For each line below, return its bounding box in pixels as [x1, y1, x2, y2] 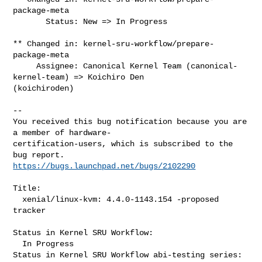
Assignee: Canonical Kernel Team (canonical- [13, 61, 37, 71]
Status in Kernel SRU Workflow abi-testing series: [13, 250, 243, 260]
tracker [13, 205, 46, 215]
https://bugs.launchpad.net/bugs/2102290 [13, 161, 196, 171]
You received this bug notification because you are [13, 116, 247, 126]
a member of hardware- [13, 127, 112, 137]
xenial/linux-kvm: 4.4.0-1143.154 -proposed [13, 194, 23, 204]
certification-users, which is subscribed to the [13, 139, 233, 149]
